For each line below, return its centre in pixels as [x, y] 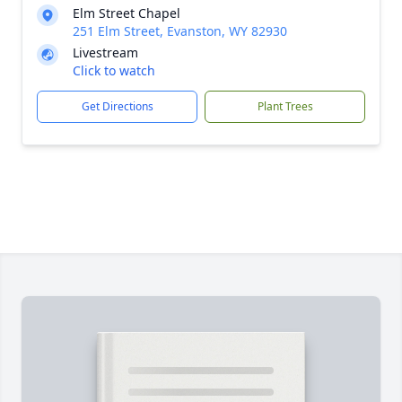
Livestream [105, 52]
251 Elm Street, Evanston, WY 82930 [180, 31]
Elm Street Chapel [127, 13]
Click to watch [114, 70]
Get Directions [117, 106]
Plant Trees [285, 106]
